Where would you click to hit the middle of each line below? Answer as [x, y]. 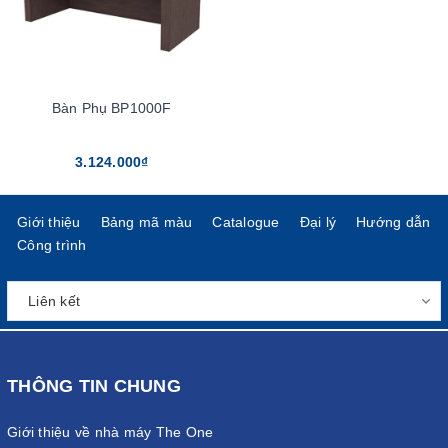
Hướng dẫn [393, 222]
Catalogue [246, 222]
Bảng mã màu [146, 222]
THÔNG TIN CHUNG [94, 386]
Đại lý [317, 222]
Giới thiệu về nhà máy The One [110, 432]
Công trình [52, 245]
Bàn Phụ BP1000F [112, 108]
